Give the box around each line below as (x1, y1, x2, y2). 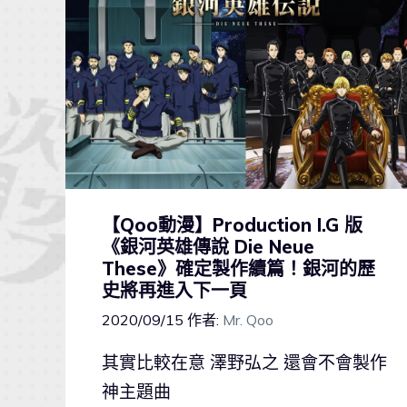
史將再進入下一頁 (102, 279, 247, 303)
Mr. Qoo (223, 311, 273, 330)
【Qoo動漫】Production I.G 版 (102, 213, 362, 237)
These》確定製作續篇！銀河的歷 (102, 257, 375, 281)
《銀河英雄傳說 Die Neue (102, 235, 314, 259)
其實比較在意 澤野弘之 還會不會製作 (102, 352, 387, 374)
